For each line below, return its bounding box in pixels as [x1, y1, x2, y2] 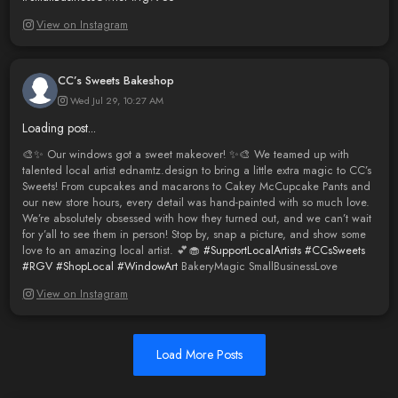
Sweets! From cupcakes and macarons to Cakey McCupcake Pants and [21, 179, 370, 195]
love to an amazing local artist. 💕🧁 [21, 243, 203, 259]
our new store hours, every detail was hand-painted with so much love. [21, 195, 370, 211]
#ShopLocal [55, 259, 114, 275]
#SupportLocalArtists [203, 243, 301, 259]
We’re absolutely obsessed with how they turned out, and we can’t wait [21, 211, 371, 227]
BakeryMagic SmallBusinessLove [177, 259, 338, 275]
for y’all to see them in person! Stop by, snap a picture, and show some [21, 227, 366, 243]
